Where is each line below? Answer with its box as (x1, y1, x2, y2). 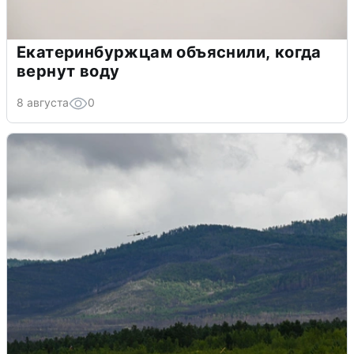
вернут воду (17, 62, 120, 81)
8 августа (17, 96, 69, 110)
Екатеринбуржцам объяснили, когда (17, 43, 322, 62)
